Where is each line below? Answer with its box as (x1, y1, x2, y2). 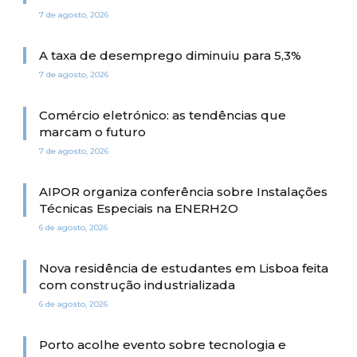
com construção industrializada (39, 277, 235, 292)
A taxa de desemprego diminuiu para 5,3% (39, 47, 301, 63)
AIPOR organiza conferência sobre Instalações (39, 183, 328, 199)
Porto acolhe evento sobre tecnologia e (39, 336, 286, 352)
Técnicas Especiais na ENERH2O (39, 200, 238, 216)
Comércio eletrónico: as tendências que (39, 107, 286, 123)
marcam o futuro (39, 124, 146, 139)
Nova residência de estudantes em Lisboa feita (39, 260, 328, 276)
